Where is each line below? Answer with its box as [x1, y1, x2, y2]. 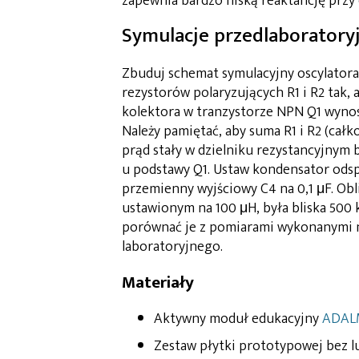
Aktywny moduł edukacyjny [154, 307, 322, 332]
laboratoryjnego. [122, 235, 223, 260]
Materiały [122, 268, 194, 297]
